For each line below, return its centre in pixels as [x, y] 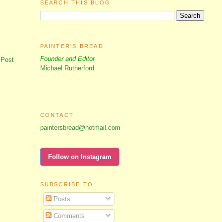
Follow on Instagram [80, 157]
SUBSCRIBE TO [67, 185]
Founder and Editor [67, 59]
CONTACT [57, 115]
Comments [68, 216]
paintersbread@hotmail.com [80, 127]
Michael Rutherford [67, 68]
